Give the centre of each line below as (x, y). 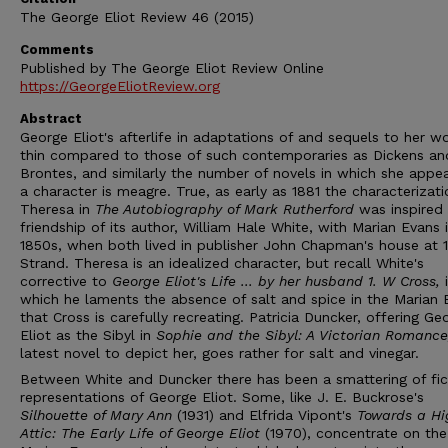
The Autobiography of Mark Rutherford (227, 209)
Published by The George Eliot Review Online (172, 68)
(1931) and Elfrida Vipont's (267, 415)
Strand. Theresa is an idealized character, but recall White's (222, 263)
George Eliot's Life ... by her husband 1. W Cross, (278, 281)
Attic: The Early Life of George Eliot (142, 433)
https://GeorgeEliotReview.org (120, 86)
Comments (57, 49)
